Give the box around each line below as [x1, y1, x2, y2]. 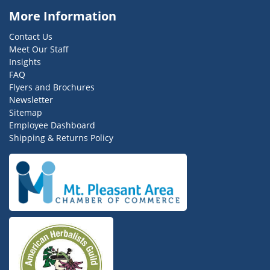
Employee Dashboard [9, 119, 95, 131]
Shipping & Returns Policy [9, 132, 113, 144]
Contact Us [9, 31, 52, 43]
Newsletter [9, 94, 53, 106]
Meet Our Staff [9, 43, 69, 55]
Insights [9, 56, 41, 68]
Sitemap [9, 107, 42, 119]
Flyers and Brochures [9, 81, 95, 93]
